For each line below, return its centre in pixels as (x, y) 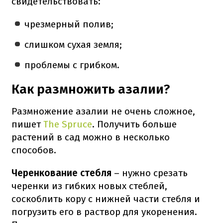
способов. (34, 150)
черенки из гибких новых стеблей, (89, 186)
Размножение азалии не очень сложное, (103, 111)
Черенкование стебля (61, 173)
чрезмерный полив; (69, 24)
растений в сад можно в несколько (91, 137)
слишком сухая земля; (73, 44)
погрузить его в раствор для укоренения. (104, 212)
